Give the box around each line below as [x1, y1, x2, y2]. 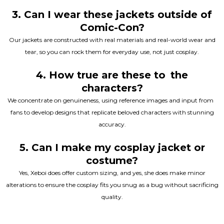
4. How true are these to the [36, 68, 188, 81]
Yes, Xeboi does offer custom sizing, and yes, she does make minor [18, 168, 205, 176]
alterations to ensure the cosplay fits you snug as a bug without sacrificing [5, 180, 218, 188]
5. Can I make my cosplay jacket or [19, 141, 205, 153]
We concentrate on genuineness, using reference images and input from [7, 96, 216, 104]
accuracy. [98, 120, 126, 128]
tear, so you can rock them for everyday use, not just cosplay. [25, 47, 199, 55]
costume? [86, 154, 138, 166]
